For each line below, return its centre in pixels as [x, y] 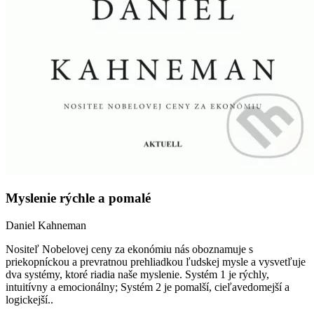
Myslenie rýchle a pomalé [78, 198]
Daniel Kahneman [46, 226]
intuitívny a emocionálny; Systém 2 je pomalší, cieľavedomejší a [148, 287]
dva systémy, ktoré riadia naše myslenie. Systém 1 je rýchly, [137, 275]
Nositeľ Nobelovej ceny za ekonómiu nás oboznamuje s [129, 250]
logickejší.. [29, 300]
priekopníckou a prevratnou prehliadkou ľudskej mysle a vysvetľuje [156, 262]
